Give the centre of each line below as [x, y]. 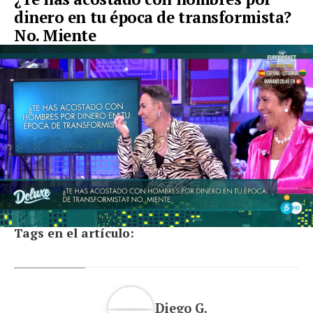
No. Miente [55, 36]
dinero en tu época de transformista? [153, 17]
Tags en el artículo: [74, 233]
